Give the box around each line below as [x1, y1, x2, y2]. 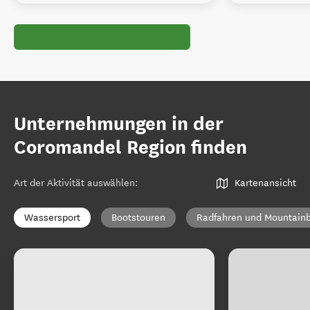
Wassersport [24, 212, 80, 224]
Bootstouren [111, 212, 165, 224]
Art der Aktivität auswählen [14, 177, 135, 189]
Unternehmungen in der [14, 112, 224, 136]
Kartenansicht [235, 177, 296, 189]
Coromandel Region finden [14, 136, 247, 159]
